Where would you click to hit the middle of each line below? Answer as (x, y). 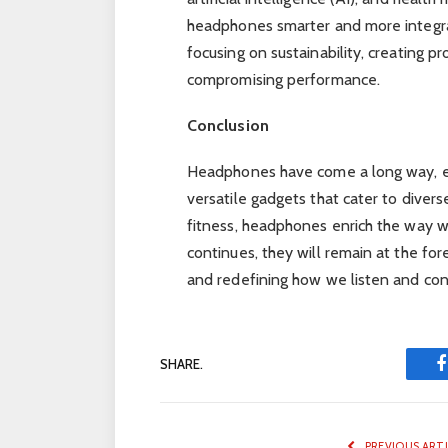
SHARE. (181, 363)
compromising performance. (283, 79)
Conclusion (227, 126)
